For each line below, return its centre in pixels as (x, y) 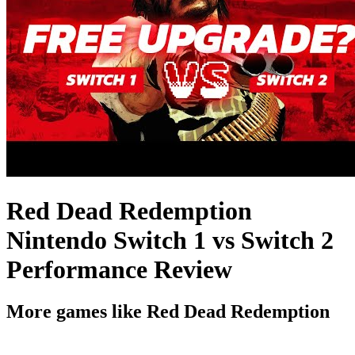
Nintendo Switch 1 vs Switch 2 (170, 240)
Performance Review (119, 269)
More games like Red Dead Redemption (168, 312)
